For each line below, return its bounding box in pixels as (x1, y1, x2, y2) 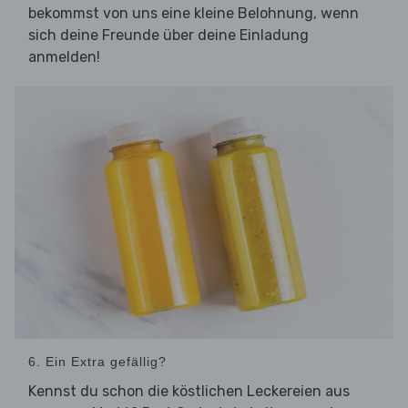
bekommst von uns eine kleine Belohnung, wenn (28, 5, 359, 23)
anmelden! (28, 48, 100, 66)
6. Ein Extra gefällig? (28, 354, 167, 370)
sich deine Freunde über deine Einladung (28, 26, 309, 45)
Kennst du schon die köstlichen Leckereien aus (28, 382, 350, 401)
